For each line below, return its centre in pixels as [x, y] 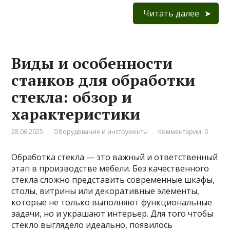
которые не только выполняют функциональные [112, 203]
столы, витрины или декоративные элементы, [106, 191]
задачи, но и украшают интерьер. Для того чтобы [112, 214]
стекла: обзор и [72, 97]
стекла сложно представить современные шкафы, [113, 180]
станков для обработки [103, 80]
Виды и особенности [92, 63]
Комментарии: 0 [183, 132]
